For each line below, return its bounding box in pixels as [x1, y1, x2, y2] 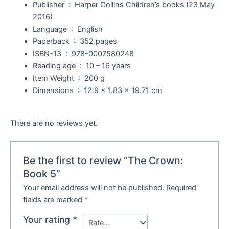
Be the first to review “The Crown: [23, 154, 184, 167]
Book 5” [23, 167, 61, 180]
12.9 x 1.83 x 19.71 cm [83, 86, 162, 96]
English [77, 25, 103, 34]
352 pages [79, 37, 117, 47]
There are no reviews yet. [10, 118, 98, 128]
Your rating [23, 214, 73, 225]
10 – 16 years [85, 61, 131, 71]
